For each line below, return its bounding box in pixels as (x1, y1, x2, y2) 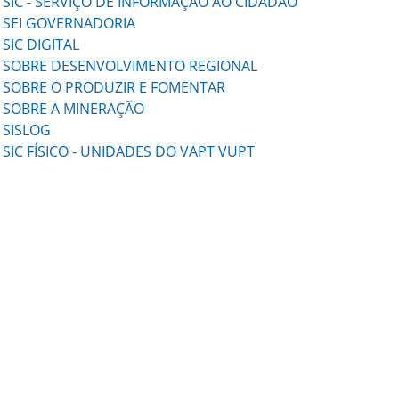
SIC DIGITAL (3, 35, 80, 54)
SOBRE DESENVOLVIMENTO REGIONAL (3, 56, 258, 76)
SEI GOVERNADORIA (3, 13, 136, 33)
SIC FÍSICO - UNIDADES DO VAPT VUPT (3, 142, 256, 161)
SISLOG (3, 120, 52, 140)
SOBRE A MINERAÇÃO (3, 99, 145, 118)
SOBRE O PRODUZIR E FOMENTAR (3, 77, 230, 97)
